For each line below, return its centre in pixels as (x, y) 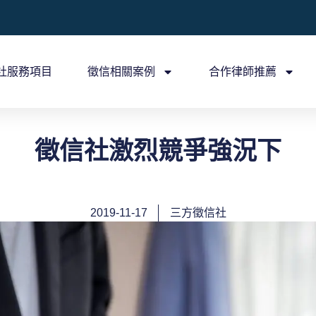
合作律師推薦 (243, 71)
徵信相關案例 (121, 71)
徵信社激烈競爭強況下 (158, 151)
